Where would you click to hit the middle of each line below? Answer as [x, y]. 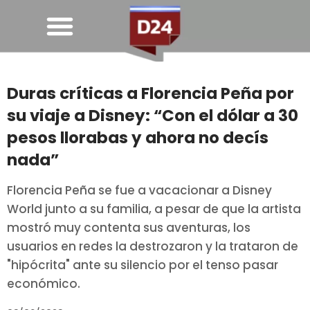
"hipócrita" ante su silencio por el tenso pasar [143, 265]
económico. [44, 284]
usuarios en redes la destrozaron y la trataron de [153, 247]
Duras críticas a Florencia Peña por [151, 94]
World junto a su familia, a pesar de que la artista [154, 209]
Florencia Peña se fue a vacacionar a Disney [139, 191]
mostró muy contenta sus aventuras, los [129, 228]
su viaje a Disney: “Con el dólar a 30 [153, 116]
